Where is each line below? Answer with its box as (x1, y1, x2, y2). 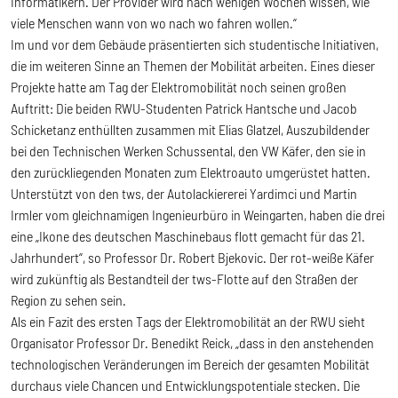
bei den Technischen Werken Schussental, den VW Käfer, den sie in (11, 141, 366, 159)
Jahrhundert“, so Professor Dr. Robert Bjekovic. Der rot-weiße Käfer (11, 248, 374, 266)
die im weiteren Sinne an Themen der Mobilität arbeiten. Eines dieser (11, 56, 375, 74)
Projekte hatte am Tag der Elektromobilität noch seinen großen (11, 77, 346, 95)
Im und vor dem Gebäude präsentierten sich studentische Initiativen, (11, 35, 378, 52)
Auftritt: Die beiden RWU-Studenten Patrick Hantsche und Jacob (11, 99, 357, 116)
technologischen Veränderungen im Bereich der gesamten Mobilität (11, 354, 370, 372)
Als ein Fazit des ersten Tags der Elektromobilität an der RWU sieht (11, 312, 365, 330)
